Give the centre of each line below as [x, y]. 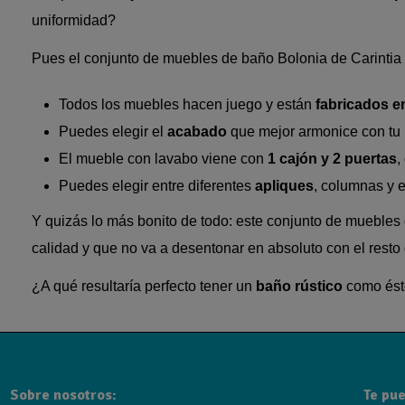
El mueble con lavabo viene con [163, 159]
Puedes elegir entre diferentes [157, 186]
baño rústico [299, 287]
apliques [284, 186]
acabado [197, 132]
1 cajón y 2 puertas [332, 159]
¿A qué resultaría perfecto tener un [144, 287]
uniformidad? [74, 21]
